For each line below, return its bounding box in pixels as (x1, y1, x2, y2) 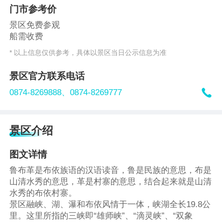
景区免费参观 (9, 20, 60, 30)
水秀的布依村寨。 (9, 188, 77, 198)
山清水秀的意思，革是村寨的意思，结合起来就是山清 (9, 177, 212, 187)
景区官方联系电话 (9, 70, 85, 81)
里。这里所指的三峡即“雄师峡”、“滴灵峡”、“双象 (9, 211, 193, 221)
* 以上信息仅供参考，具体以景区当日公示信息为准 (9, 48, 167, 56)
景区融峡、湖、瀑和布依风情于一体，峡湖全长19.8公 (9, 200, 211, 210)
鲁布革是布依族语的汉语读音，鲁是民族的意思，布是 (9, 166, 212, 175)
